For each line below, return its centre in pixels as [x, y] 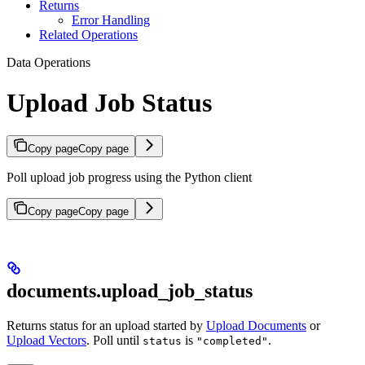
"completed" [232, 341]
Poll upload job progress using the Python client [129, 177]
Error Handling [111, 20]
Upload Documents [256, 325]
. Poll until [114, 340]
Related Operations [88, 35]
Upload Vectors [46, 340]
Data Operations [48, 63]
